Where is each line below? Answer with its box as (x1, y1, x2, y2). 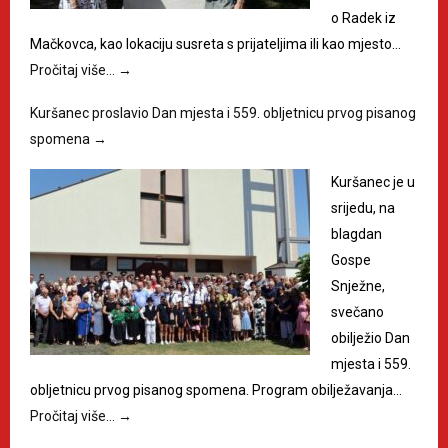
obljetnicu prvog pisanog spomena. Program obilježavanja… (30, 381, 402, 398)
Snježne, (331, 277, 385, 294)
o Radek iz (331, 9, 396, 26)
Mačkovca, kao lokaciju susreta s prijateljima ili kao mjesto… (30, 35, 401, 52)
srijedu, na (331, 199, 395, 216)
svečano (331, 303, 384, 320)
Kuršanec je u (331, 173, 415, 190)
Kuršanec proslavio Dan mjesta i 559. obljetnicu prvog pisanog (30, 104, 416, 121)
